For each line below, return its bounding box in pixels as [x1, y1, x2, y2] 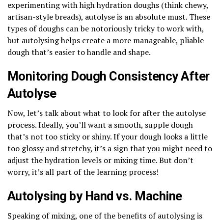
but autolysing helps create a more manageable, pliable [7, 34, 204, 46]
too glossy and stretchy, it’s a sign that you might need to [7, 142, 212, 154]
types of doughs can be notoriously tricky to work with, [7, 23, 204, 34]
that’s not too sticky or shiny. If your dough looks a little [7, 131, 208, 142]
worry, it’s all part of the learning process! [7, 166, 159, 177]
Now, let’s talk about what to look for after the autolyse [7, 107, 206, 118]
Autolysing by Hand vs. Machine [7, 188, 182, 203]
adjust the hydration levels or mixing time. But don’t [7, 154, 193, 165]
